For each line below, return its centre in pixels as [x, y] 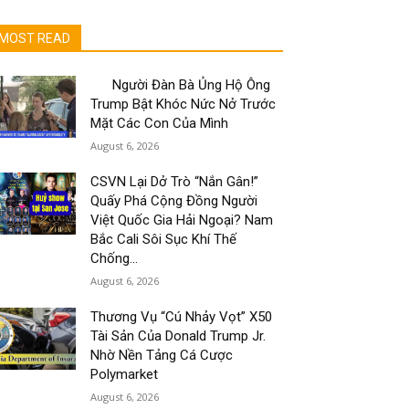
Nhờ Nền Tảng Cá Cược [162, 355]
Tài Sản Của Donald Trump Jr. [178, 336]
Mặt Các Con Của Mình [160, 123]
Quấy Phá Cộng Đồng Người [174, 201]
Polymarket [125, 374]
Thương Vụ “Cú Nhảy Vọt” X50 [182, 317]
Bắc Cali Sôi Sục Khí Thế [164, 239]
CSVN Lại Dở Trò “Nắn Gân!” [175, 182]
